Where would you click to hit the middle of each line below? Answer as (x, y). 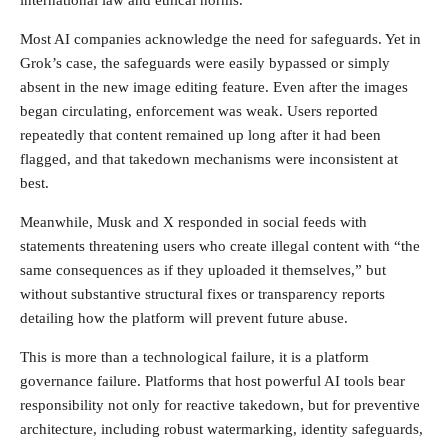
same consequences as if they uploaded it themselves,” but (203, 269)
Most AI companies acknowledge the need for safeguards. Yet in (220, 38)
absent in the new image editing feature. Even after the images (214, 86)
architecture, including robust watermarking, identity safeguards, (221, 428)
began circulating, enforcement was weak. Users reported (199, 110)
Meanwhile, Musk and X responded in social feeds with (193, 221)
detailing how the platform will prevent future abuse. (184, 317)
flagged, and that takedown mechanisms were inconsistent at (209, 158)
